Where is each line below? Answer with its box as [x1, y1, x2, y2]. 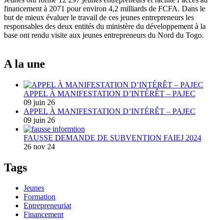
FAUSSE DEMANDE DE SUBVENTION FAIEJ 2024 [24, 133, 201, 142]
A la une [4, 57, 45, 70]
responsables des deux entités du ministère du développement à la [4, 22, 206, 30]
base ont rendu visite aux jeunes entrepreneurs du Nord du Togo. [4, 30, 204, 39]
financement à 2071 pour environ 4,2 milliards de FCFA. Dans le [4, 4, 205, 13]
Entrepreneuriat [24, 201, 71, 210]
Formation [24, 192, 55, 201]
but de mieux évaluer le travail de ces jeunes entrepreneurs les [4, 13, 194, 22]
